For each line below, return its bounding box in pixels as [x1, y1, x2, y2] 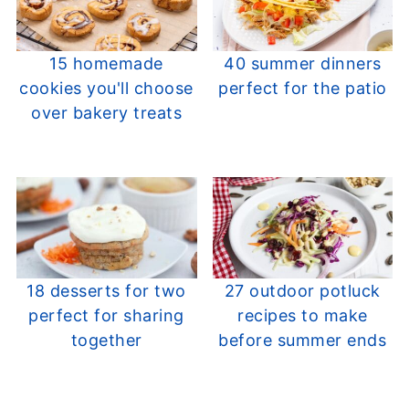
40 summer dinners [224, 53, 382, 73]
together [70, 330, 142, 351]
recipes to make [237, 306, 368, 326]
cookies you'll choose [19, 78, 194, 98]
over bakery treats [31, 102, 183, 122]
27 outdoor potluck [224, 281, 381, 301]
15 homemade [49, 53, 163, 73]
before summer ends [218, 330, 387, 351]
